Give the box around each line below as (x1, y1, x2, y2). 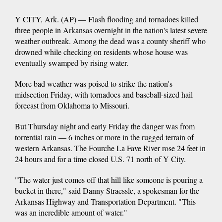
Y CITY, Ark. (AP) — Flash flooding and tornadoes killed (15, 13, 198, 24)
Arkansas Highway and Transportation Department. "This (15, 196, 196, 207)
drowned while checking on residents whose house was (15, 46, 188, 57)
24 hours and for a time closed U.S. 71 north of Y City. (15, 153, 186, 164)
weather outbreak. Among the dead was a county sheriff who (15, 35, 206, 46)
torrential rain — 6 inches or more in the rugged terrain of (15, 131, 194, 142)
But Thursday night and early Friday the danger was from (15, 120, 195, 131)
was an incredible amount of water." (15, 207, 127, 218)
